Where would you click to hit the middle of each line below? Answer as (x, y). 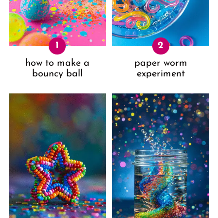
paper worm (161, 63)
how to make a (57, 63)
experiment (161, 74)
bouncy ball (57, 74)
